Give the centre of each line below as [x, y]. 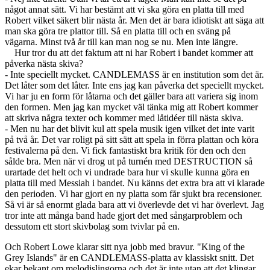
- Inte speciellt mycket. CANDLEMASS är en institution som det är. [134, 74]
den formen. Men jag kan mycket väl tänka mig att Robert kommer [131, 107]
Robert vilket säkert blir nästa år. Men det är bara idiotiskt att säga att [134, 20]
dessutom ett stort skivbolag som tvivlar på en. [93, 226]
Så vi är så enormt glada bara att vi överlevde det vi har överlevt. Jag [134, 204]
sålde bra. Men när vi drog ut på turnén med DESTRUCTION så [129, 161]
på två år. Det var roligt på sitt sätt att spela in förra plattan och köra [132, 139]
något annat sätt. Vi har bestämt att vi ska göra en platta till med [124, 9]
